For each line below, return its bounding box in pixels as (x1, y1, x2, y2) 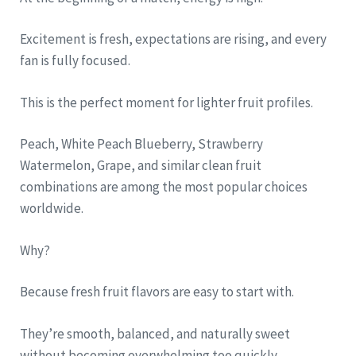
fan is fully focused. (20, 52, 130, 70)
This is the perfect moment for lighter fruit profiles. (20, 93, 313, 111)
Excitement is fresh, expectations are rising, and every (20, 30, 327, 48)
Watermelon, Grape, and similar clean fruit (20, 157, 261, 175)
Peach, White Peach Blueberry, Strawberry (20, 135, 263, 153)
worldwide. (20, 199, 83, 218)
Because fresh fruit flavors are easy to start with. (20, 283, 294, 301)
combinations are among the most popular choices (20, 178, 308, 196)
